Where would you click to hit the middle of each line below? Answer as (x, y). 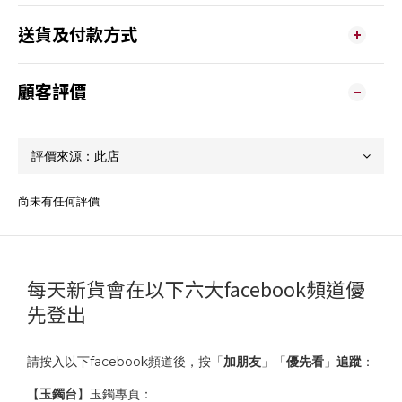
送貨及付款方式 (78, 35)
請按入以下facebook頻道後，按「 (125, 362)
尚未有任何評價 (59, 201)
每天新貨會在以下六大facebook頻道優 (196, 289)
